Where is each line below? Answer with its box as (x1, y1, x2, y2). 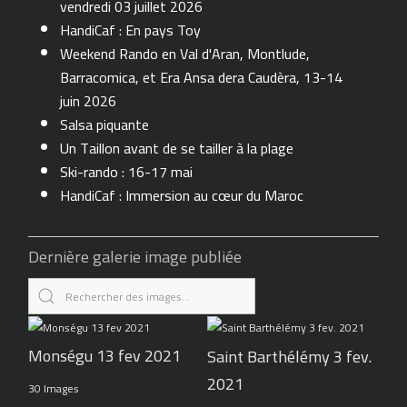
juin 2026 (60, 87, 117, 115)
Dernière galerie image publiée (28, 242, 243, 273)
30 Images (28, 378, 80, 400)
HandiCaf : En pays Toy (60, 16, 202, 45)
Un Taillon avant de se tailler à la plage (60, 134, 294, 163)
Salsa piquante (60, 111, 150, 139)
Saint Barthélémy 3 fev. (206, 341, 372, 372)
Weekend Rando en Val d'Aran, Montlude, (60, 40, 311, 68)
